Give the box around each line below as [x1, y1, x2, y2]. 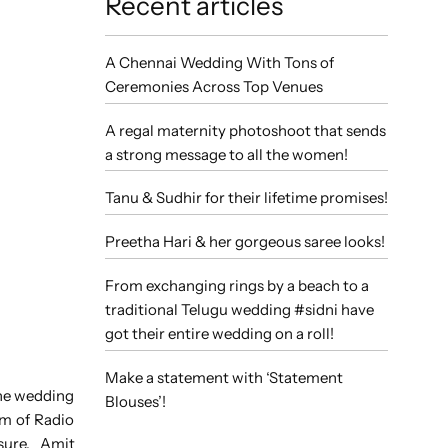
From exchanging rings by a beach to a [104, 275, 369, 295]
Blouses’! [104, 391, 166, 411]
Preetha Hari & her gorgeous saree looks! [104, 232, 385, 252]
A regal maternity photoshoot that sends [104, 120, 386, 140]
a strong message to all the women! [104, 144, 348, 164]
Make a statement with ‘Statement [104, 367, 343, 387]
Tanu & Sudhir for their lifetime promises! [104, 188, 388, 208]
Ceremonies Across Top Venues [104, 76, 323, 96]
